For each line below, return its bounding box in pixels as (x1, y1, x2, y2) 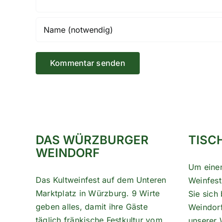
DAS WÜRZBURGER (36, 132, 149, 147)
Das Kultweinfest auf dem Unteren (36, 174, 166, 185)
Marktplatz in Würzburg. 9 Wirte (36, 188, 160, 198)
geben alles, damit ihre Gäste (36, 201, 148, 212)
